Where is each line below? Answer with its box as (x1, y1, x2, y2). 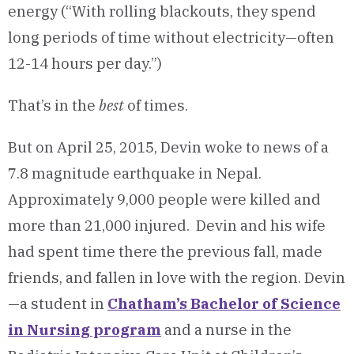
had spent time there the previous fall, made (8, 242, 322, 261)
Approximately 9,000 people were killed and (8, 190, 321, 209)
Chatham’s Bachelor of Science (107, 294, 341, 313)
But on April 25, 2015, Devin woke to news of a (8, 137, 329, 156)
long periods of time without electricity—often (8, 28, 334, 47)
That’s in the (8, 96, 99, 115)
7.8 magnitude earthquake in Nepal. (8, 164, 262, 183)
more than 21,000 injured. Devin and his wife (8, 216, 326, 235)
